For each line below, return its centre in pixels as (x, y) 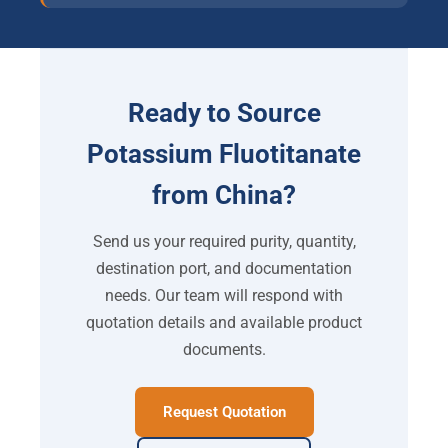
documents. (224, 350)
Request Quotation (224, 412)
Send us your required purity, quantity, (224, 242)
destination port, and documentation (224, 269)
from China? (224, 195)
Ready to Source (224, 113)
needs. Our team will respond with (224, 296)
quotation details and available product (224, 323)
